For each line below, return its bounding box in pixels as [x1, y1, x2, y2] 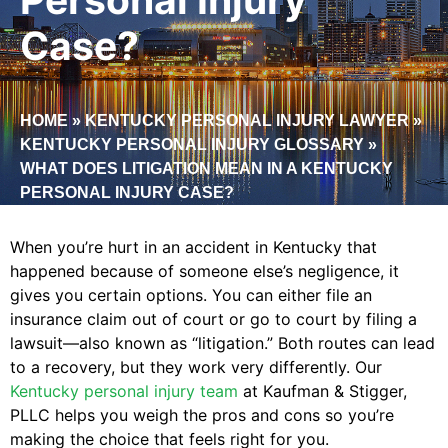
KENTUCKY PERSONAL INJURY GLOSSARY [20, 136, 364, 154]
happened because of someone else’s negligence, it [10, 261, 399, 282]
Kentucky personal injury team [10, 381, 238, 402]
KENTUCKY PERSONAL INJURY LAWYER [85, 112, 409, 130]
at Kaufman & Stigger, [238, 381, 407, 402]
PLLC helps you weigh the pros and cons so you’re [10, 405, 394, 426]
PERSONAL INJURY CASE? [20, 184, 234, 202]
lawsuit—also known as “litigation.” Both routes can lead [10, 333, 435, 354]
